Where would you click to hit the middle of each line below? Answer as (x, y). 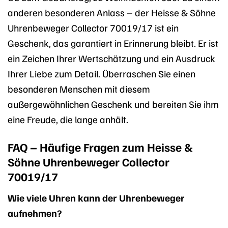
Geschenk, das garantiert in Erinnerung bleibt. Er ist (113, 43)
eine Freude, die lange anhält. (68, 119)
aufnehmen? (35, 212)
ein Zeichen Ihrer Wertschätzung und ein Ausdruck (111, 58)
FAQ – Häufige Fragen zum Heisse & (100, 147)
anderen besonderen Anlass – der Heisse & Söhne (112, 12)
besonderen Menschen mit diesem (79, 89)
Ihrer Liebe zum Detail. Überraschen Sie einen (102, 74)
